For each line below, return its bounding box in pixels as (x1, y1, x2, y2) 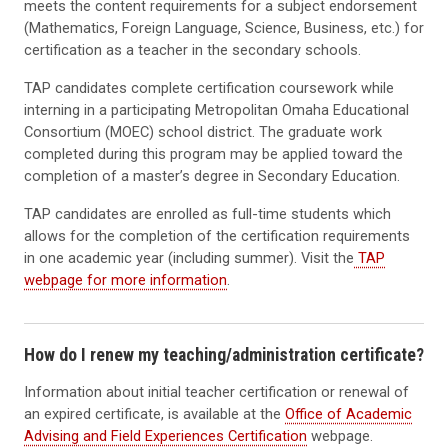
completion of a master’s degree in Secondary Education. (24, 166, 400, 185)
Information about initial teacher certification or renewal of (24, 383, 409, 402)
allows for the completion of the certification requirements (24, 226, 410, 245)
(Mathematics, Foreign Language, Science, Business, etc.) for (24, 18, 424, 37)
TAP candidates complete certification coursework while (24, 78, 394, 97)
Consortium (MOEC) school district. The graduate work (24, 122, 382, 141)
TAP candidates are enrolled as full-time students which (24, 204, 391, 223)
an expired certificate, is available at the (24, 405, 285, 424)
